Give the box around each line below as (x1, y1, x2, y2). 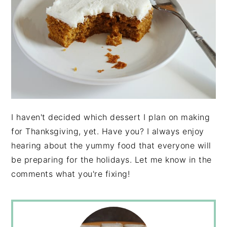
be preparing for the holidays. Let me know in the (11, 154, 212, 165)
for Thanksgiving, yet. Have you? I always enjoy (11, 126, 204, 136)
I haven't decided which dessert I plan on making (11, 111, 210, 122)
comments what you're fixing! (11, 168, 130, 179)
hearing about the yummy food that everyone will (11, 140, 211, 150)
